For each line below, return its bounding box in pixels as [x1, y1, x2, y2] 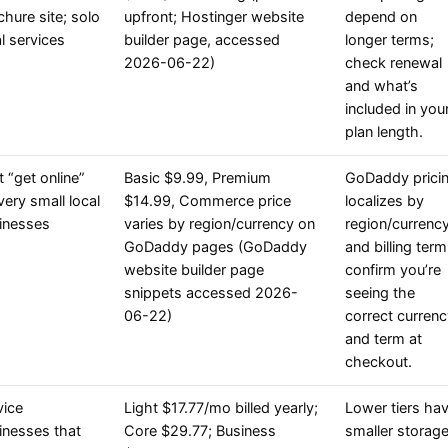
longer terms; [345, 31, 434, 50]
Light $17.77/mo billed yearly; [124, 399, 318, 418]
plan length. [345, 123, 423, 142]
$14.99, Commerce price [124, 192, 291, 211]
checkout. [345, 353, 412, 372]
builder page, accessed [124, 31, 280, 50]
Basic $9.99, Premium [124, 169, 271, 188]
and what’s [345, 77, 418, 96]
